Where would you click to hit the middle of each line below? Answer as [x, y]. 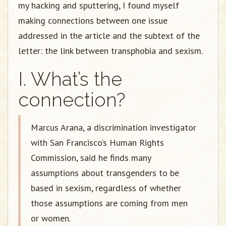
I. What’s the [70, 79]
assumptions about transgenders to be [105, 173]
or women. [51, 218]
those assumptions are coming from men [109, 203]
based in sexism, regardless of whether [106, 188]
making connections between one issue [93, 20]
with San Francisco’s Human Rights [97, 143]
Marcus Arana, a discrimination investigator [114, 127]
